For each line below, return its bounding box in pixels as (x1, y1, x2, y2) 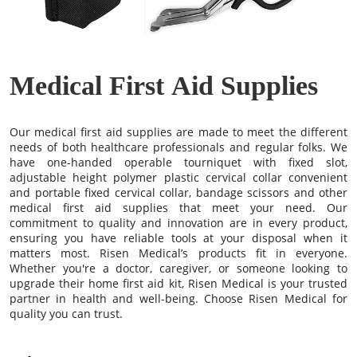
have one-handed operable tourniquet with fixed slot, (10, 154, 347, 170)
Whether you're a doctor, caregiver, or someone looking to (10, 260, 347, 276)
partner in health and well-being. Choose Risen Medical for (10, 290, 347, 306)
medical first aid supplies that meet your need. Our (10, 199, 347, 215)
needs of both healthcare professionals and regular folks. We (10, 139, 347, 155)
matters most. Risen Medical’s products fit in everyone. (10, 245, 347, 261)
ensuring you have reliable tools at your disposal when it (10, 229, 347, 245)
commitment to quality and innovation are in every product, (10, 214, 347, 230)
